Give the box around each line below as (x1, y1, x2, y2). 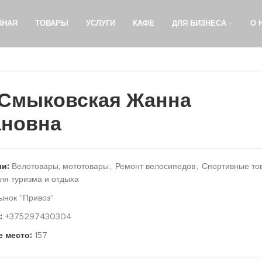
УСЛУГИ (85, 20, 115, 27)
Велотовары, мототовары (12, 163, 109, 171)
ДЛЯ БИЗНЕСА (171, 20, 226, 27)
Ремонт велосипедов (115, 163, 195, 171)
